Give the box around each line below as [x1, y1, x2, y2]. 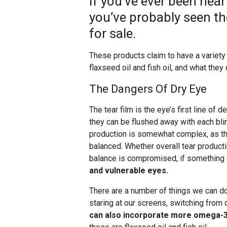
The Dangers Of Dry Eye [89, 83, 207, 95]
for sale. [89, 26, 136, 41]
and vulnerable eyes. [89, 166, 168, 175]
